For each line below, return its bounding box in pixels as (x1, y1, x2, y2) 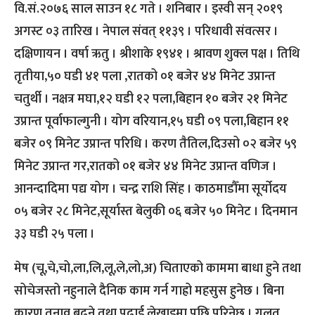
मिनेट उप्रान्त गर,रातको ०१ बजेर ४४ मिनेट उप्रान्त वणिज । (14, 156, 277, 178)
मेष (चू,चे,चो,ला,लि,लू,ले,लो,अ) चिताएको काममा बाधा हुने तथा (14, 258, 301, 280)
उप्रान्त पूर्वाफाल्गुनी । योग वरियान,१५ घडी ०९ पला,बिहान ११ (14, 111, 289, 133)
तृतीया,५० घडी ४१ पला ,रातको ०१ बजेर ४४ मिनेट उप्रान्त (14, 66, 276, 88)
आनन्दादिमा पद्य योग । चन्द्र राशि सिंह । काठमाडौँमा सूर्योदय (14, 179, 287, 200)
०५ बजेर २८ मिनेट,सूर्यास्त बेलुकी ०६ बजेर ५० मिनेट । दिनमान (14, 201, 297, 223)
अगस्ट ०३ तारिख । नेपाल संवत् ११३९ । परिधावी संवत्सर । (14, 21, 278, 43)
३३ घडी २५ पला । (14, 224, 95, 245)
